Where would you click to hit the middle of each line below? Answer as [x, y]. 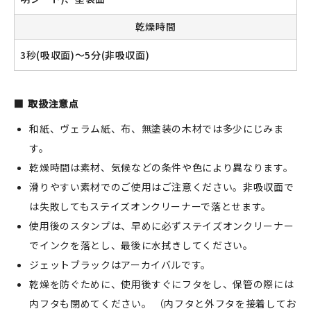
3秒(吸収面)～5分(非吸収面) [85, 54]
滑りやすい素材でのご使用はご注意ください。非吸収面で [162, 187]
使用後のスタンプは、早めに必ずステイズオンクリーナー [162, 226]
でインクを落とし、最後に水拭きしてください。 [141, 245]
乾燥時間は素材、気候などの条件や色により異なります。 [161, 168]
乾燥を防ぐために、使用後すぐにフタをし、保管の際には [162, 284]
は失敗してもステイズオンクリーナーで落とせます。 [150, 207]
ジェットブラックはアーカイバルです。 [120, 265]
